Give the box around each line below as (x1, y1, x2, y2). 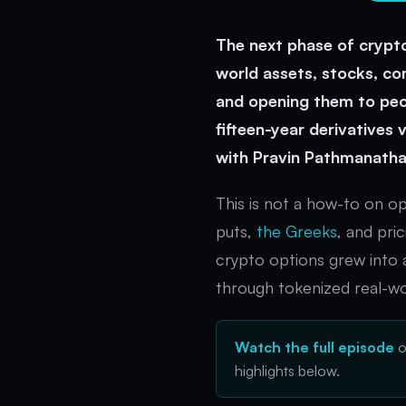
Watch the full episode (235, 338, 394, 356)
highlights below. (235, 362, 340, 380)
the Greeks (256, 221, 337, 241)
